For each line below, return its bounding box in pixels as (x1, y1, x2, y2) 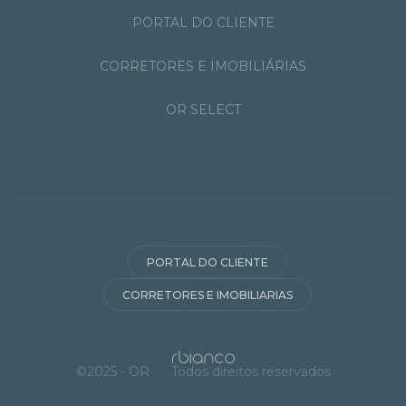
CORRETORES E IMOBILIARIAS (122, 287, 293, 302)
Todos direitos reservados (170, 362, 331, 380)
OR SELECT (165, 101, 241, 118)
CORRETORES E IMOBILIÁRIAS (100, 57, 306, 74)
